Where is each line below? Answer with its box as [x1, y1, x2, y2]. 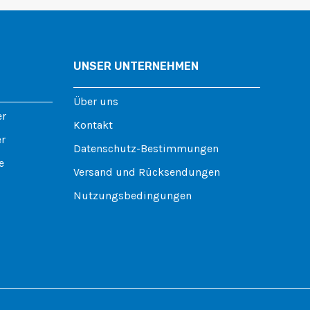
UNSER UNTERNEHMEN [73, 60, 199, 73]
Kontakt [73, 118, 113, 132]
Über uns [73, 95, 118, 109]
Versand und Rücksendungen [73, 165, 220, 179]
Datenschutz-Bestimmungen [73, 142, 219, 156]
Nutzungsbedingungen [73, 189, 192, 203]
